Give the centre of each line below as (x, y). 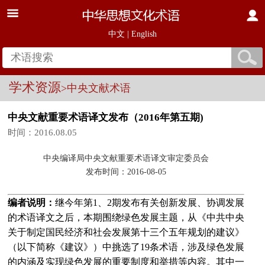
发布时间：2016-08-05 (126, 172)
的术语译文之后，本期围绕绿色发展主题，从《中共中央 (126, 217)
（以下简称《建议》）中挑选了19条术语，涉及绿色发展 (126, 247)
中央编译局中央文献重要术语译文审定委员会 (126, 158)
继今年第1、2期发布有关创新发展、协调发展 (150, 203)
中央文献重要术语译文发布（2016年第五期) (106, 117)
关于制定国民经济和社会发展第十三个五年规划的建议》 (126, 232)
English (144, 34)
